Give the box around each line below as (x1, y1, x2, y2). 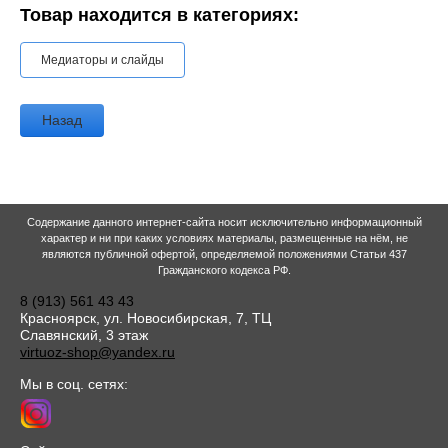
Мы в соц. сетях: (20, 376, 128, 393)
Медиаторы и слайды (41, 53, 164, 68)
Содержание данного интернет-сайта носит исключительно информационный (26, 216, 422, 229)
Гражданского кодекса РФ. (157, 264, 291, 277)
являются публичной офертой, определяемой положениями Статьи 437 (41, 248, 407, 261)
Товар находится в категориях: (20, 5, 299, 26)
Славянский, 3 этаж (20, 327, 148, 344)
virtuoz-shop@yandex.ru (20, 344, 175, 361)
